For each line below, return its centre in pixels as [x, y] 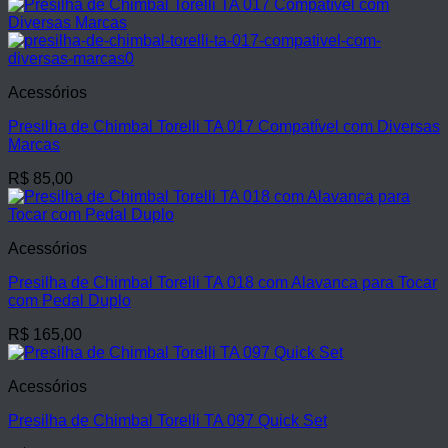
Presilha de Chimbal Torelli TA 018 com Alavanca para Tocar [222, 282]
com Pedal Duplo [69, 300]
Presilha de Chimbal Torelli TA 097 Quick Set [167, 420]
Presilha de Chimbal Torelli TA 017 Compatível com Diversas [224, 126]
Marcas [34, 144]
